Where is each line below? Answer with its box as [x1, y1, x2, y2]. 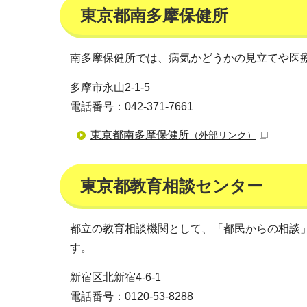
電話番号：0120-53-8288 [70, 291, 193, 302]
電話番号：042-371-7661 [70, 101, 193, 112]
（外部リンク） [189, 130, 256, 140]
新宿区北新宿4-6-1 [70, 271, 161, 283]
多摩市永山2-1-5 [70, 82, 150, 93]
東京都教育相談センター [80, 177, 263, 195]
